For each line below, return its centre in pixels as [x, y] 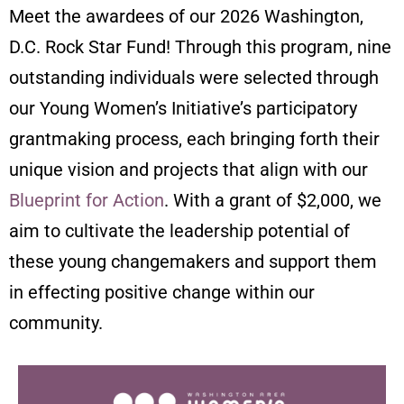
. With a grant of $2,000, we [273, 200]
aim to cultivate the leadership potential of [179, 231]
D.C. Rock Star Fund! [92, 47]
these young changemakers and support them [193, 262]
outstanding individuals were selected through [194, 78]
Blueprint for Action [87, 200]
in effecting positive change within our [162, 292]
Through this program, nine [283, 47]
